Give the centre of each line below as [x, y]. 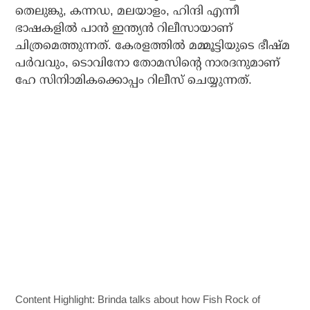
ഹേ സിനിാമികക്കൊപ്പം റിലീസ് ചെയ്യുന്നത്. [134, 80]
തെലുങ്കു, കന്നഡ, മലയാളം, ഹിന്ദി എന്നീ [128, 11]
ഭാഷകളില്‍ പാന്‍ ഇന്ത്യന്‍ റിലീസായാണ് [124, 28]
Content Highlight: [57, 299]
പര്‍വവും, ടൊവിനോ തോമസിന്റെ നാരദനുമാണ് [148, 63]
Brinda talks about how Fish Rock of [179, 299]
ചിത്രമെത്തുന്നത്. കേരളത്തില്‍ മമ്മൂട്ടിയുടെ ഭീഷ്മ [153, 46]
